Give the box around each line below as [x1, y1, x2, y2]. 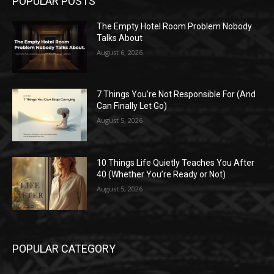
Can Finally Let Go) [97, 101, 168, 111]
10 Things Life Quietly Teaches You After [97, 158, 255, 168]
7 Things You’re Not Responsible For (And [97, 89, 256, 100]
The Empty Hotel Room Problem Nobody [97, 21, 253, 31]
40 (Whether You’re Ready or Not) [97, 169, 226, 180]
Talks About [97, 32, 143, 43]
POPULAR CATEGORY [12, 242, 116, 255]
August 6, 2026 [97, 47, 143, 57]
